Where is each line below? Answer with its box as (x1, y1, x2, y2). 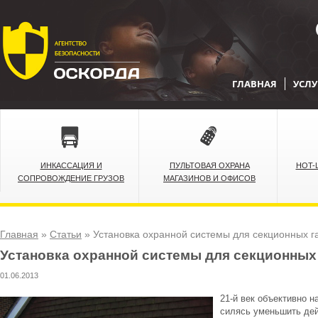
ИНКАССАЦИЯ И (40, 161, 102, 170)
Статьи (50, 229, 82, 240)
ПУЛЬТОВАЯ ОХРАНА (169, 161, 250, 170)
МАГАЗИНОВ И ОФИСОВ (163, 174, 256, 182)
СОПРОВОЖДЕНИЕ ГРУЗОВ (18, 174, 124, 182)
